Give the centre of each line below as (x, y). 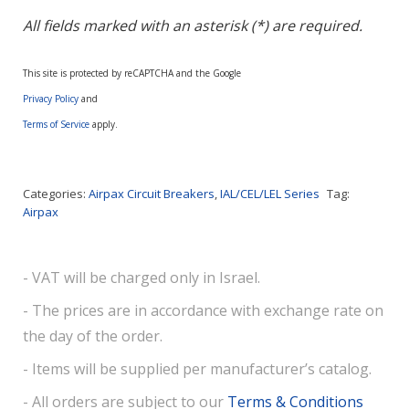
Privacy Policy (51, 99)
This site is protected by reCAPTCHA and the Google (132, 73)
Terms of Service (56, 124)
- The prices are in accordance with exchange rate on (203, 310)
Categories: (56, 194)
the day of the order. (93, 336)
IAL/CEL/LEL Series (270, 194)
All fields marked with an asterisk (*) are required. (193, 26)
